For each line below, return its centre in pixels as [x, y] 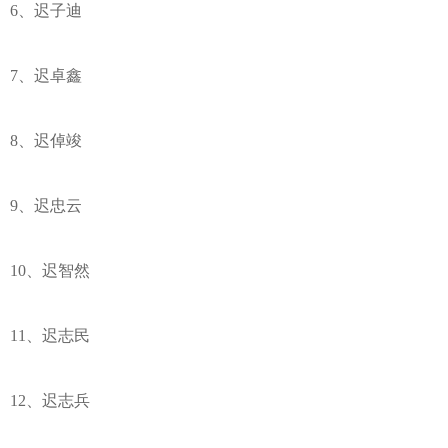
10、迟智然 [50, 271]
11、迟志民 [50, 336]
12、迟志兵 [50, 401]
